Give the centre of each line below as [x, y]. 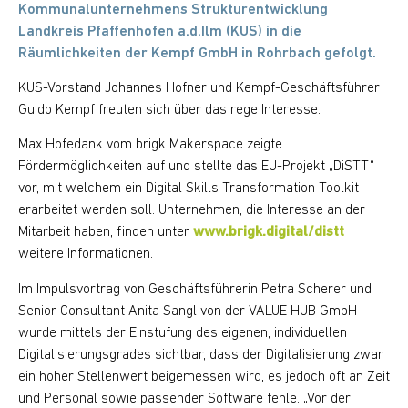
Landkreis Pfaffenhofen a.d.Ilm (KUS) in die [160, 31]
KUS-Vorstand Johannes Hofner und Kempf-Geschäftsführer [199, 88]
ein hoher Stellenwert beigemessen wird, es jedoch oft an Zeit [204, 377]
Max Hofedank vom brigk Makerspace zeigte [150, 145]
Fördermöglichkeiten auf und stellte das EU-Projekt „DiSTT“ [196, 167]
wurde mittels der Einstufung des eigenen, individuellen [183, 333]
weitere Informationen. [86, 255]
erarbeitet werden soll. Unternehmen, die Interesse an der [192, 211]
